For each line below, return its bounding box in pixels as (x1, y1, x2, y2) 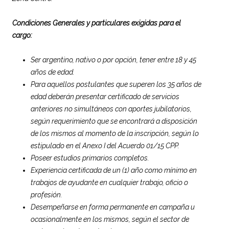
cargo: (12, 31, 32, 39)
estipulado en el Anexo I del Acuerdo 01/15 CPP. (31, 141, 179, 150)
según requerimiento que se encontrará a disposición (31, 117, 197, 125)
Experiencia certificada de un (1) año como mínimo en (31, 166, 197, 174)
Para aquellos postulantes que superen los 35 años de (31, 80, 201, 88)
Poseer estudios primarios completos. (31, 153, 149, 162)
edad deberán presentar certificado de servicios (31, 92, 179, 101)
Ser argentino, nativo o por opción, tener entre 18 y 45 (31, 55, 196, 64)
